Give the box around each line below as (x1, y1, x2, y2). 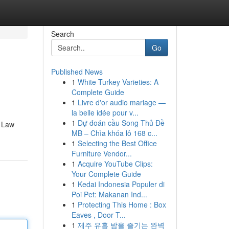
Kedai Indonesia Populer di (77, 179, 165, 189)
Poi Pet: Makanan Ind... (71, 189, 147, 199)
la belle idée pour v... (71, 107, 139, 118)
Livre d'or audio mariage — (77, 97, 166, 107)
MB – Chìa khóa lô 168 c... (71, 128, 157, 138)
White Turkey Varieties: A (77, 77, 158, 87)
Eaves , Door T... (71, 210, 126, 220)
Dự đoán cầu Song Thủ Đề (77, 118, 165, 128)
